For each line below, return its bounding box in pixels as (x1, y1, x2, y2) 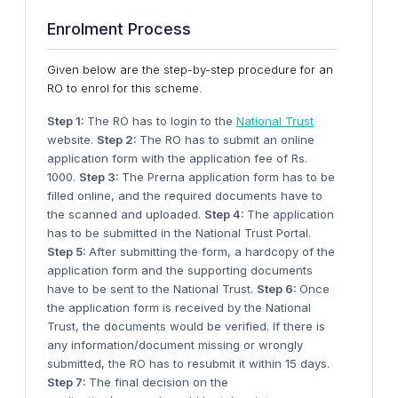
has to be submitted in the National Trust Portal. (47, 226, 311, 240)
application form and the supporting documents (47, 263, 313, 277)
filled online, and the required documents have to (47, 188, 322, 203)
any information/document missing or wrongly (47, 338, 303, 352)
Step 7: (47, 375, 89, 389)
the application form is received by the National (47, 300, 311, 314)
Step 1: (47, 114, 87, 128)
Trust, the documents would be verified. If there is (47, 319, 325, 333)
